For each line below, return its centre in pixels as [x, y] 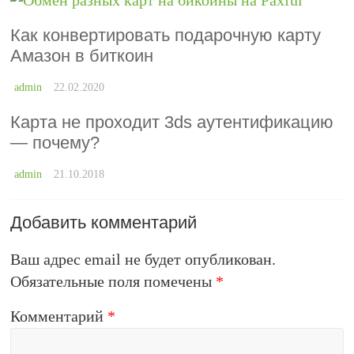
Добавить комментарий [104, 222]
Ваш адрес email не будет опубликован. [143, 259]
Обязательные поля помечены [113, 281]
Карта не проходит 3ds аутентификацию [172, 122]
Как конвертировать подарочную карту [166, 35]
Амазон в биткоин [82, 56]
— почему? [55, 143]
